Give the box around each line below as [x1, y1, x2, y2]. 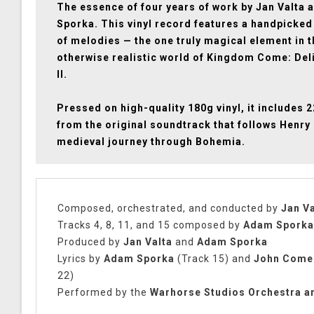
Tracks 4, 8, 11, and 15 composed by [57, 219, 243, 231]
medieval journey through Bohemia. [57, 136, 245, 148]
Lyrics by [57, 253, 104, 265]
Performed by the [57, 287, 150, 299]
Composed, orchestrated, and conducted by [57, 203, 281, 214]
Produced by [57, 236, 123, 248]
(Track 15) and [175, 253, 251, 265]
